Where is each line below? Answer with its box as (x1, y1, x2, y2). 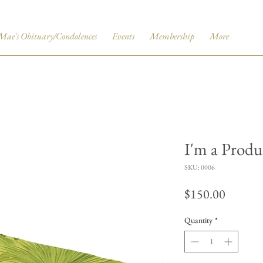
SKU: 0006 (184, 163, 215, 172)
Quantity (184, 215, 213, 225)
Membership (150, 30, 194, 42)
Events (112, 30, 134, 42)
